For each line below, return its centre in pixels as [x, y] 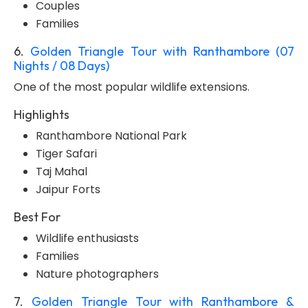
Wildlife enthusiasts [87, 238]
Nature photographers [97, 274]
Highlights [42, 114]
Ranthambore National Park [111, 136]
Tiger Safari [66, 154]
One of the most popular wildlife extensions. [132, 87]
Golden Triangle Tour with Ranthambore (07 [163, 51]
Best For [37, 217]
